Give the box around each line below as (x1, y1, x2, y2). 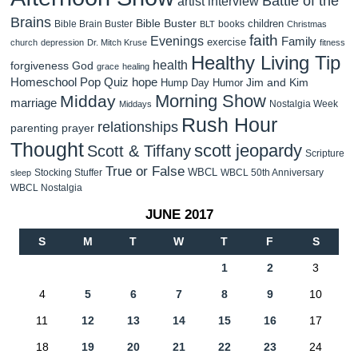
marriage (10, 96, 57, 109)
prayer (62, 121, 94, 134)
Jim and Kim (246, 75, 308, 89)
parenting (10, 121, 58, 134)
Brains (10, 13, 51, 30)
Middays (119, 98, 152, 109)
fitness (320, 37, 345, 47)
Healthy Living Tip (191, 51, 340, 74)
